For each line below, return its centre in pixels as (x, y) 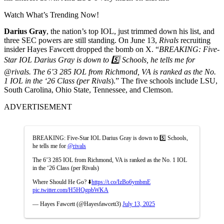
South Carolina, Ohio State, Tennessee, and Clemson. (89, 89)
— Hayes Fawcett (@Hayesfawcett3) (77, 204)
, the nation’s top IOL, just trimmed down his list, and (130, 31)
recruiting (194, 40)
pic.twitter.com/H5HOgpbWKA (70, 190)
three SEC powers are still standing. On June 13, (81, 40)
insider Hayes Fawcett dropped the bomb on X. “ (81, 49)
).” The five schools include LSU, (164, 80)
